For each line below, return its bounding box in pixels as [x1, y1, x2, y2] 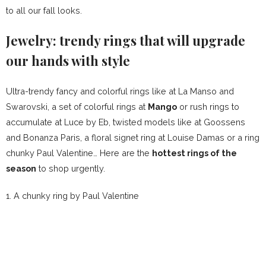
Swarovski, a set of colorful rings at [6, 102, 148, 112]
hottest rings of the [152, 148, 237, 158]
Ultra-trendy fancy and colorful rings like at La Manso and [6, 86, 234, 96]
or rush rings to [177, 102, 239, 112]
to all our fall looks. [6, 5, 82, 15]
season [6, 163, 36, 173]
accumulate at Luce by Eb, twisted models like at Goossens [6, 117, 245, 127]
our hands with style [6, 52, 130, 69]
